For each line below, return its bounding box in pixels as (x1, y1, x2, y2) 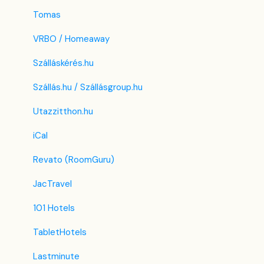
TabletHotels (33, 226, 87, 238)
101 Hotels (33, 202, 75, 214)
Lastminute (33, 250, 80, 262)
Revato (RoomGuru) (33, 153, 114, 166)
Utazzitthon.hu (33, 105, 93, 117)
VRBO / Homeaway (33, 32, 110, 45)
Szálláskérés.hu (33, 57, 94, 69)
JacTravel (33, 177, 72, 190)
